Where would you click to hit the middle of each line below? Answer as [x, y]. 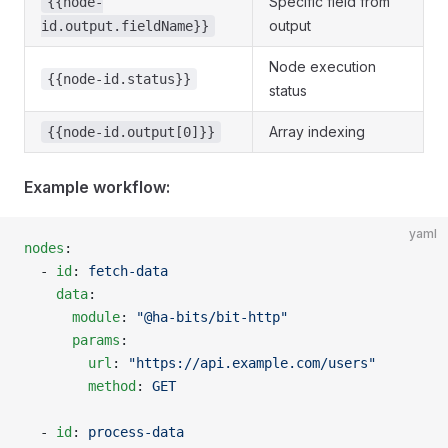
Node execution [322, 66]
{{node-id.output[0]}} [131, 132]
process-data [136, 432]
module [72, 317]
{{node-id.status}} [119, 79]
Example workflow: [97, 187]
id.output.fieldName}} [125, 26]
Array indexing [317, 131]
